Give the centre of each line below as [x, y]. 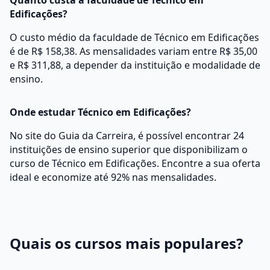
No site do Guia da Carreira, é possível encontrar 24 [127, 136]
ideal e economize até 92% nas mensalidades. [113, 177]
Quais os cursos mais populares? [126, 243]
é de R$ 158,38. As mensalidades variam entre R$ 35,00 [133, 51]
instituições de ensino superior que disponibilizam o [129, 149]
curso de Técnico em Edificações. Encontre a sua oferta [135, 163]
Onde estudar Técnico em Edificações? [100, 112]
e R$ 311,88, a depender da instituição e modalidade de [135, 65]
